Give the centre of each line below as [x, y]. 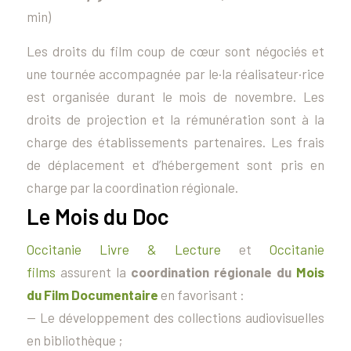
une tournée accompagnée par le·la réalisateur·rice [175, 73]
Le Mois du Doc [98, 217]
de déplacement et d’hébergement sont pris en [175, 164]
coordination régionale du [214, 271]
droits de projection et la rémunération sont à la [175, 119]
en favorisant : [202, 294]
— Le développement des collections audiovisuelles [175, 317]
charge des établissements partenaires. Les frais [175, 141]
